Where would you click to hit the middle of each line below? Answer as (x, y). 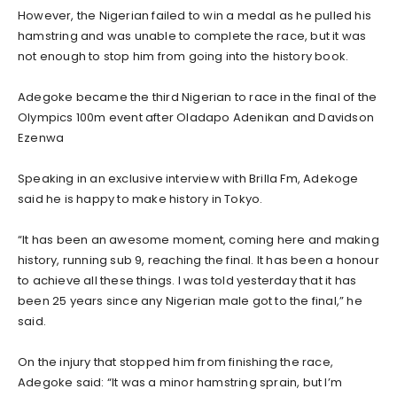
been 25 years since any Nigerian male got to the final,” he (190, 300)
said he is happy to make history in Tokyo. (140, 198)
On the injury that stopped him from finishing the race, (176, 362)
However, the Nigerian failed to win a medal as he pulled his (195, 15)
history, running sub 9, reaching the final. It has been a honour (198, 260)
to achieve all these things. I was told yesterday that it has (187, 280)
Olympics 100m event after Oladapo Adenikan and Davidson (196, 117)
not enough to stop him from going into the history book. (183, 56)
